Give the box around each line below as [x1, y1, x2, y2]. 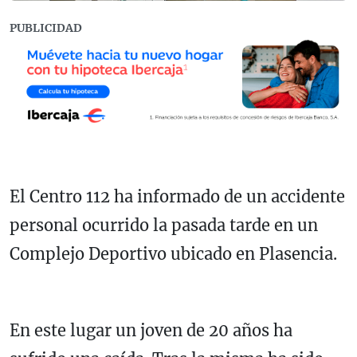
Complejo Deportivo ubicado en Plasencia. [10, 243, 337, 264]
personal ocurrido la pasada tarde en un [10, 214, 318, 235]
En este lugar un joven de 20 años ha [10, 320, 292, 340]
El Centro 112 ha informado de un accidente [10, 186, 345, 206]
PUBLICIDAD [10, 21, 82, 36]
